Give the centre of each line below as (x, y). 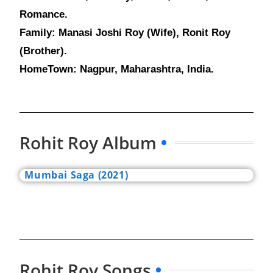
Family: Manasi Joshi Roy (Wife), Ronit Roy (125, 33)
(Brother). (44, 51)
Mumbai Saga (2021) (76, 175)
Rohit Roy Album (88, 143)
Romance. (44, 15)
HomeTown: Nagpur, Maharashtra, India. (117, 69)
